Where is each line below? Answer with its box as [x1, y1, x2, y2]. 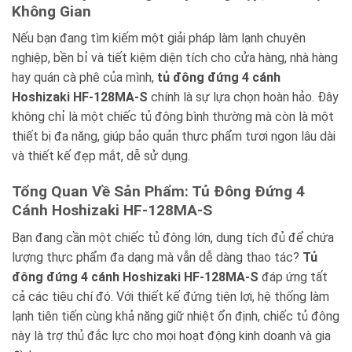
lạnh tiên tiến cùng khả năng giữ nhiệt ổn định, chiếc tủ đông [12, 308, 339, 324]
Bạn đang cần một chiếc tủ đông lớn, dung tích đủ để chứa [12, 229, 334, 245]
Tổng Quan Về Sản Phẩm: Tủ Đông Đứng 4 [12, 181, 305, 200]
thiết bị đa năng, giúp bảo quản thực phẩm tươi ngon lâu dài [12, 129, 335, 145]
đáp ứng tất [258, 269, 328, 284]
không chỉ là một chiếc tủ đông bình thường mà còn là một [12, 109, 334, 125]
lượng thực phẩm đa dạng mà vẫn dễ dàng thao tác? [12, 249, 302, 265]
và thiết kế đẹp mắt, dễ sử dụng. [12, 148, 190, 164]
